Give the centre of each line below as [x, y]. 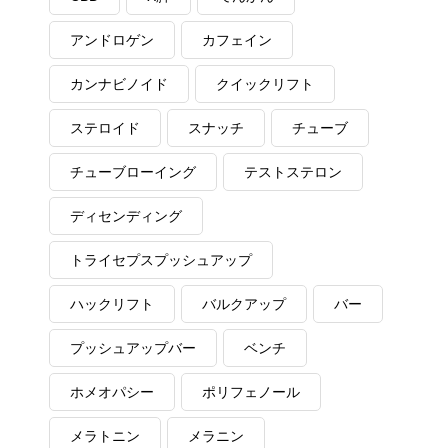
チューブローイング [133, 172]
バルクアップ [244, 304]
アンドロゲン [112, 40]
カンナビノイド [119, 84]
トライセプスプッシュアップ [161, 260]
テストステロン [293, 172]
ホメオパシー [112, 392]
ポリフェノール [251, 392]
